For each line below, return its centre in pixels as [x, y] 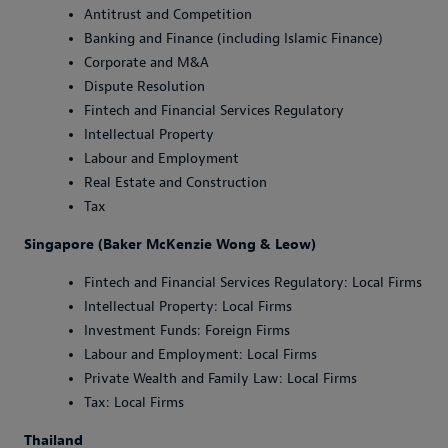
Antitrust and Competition [168, 14]
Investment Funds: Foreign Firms [187, 330]
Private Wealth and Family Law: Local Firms [220, 378]
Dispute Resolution [144, 86]
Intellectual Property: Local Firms [188, 306]
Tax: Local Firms [134, 402]
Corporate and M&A [146, 62]
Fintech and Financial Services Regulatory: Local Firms [253, 282]
